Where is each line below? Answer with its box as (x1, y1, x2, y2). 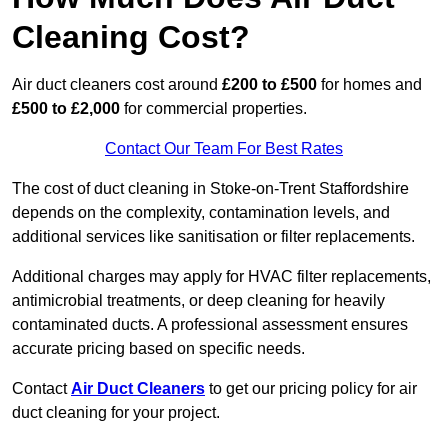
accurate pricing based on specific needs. (12, 340, 305, 358)
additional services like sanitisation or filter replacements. (12, 228, 415, 246)
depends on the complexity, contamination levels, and (12, 204, 390, 222)
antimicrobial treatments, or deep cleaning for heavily (12, 292, 385, 310)
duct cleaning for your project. (12, 404, 224, 422)
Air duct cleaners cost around (12, 76, 222, 94)
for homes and (317, 76, 422, 94)
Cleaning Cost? (12, 19, 250, 56)
